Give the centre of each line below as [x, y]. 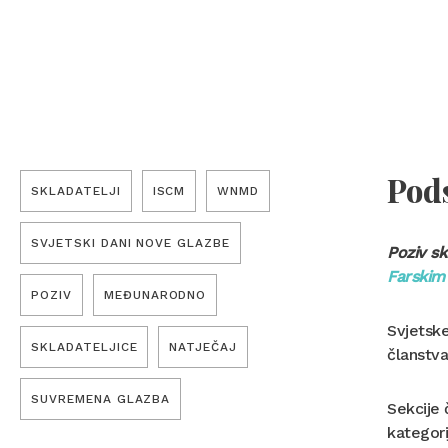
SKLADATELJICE [84, 347]
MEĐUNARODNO [155, 295]
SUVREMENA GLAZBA [101, 399]
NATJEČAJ [203, 347]
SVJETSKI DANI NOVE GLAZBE [130, 243]
